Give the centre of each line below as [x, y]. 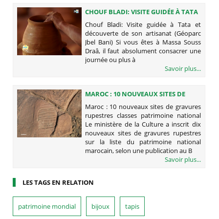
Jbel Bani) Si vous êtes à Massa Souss [143, 42]
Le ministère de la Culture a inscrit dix [143, 124]
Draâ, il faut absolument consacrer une [143, 51]
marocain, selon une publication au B [139, 150]
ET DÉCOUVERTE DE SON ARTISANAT [142, 20]
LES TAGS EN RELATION [58, 182]
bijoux [101, 206]
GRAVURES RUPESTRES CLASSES [134, 102]
